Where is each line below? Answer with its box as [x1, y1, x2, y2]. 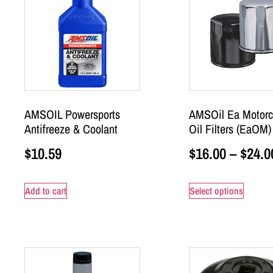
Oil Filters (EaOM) [189, 121, 271, 137]
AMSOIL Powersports [24, 106, 120, 122]
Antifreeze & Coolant [24, 121, 118, 137]
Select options [190, 183, 243, 197]
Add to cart [25, 183, 66, 197]
